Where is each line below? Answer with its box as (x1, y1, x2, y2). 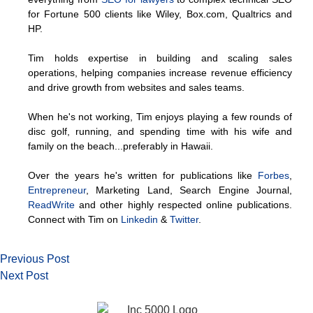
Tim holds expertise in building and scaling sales (28, 52, 292, 64)
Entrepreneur (28, 184, 86, 196)
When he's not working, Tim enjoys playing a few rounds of (28, 111, 292, 123)
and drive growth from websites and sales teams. (28, 82, 245, 94)
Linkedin (121, 214, 158, 226)
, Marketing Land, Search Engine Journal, (86, 184, 292, 196)
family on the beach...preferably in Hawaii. (28, 140, 213, 152)
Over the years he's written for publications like (28, 170, 258, 182)
